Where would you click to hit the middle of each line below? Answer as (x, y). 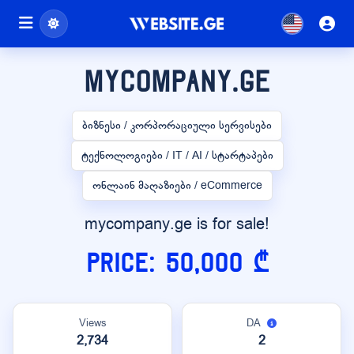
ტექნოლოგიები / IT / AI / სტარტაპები (177, 155)
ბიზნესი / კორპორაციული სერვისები (177, 125)
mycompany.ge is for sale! (177, 224)
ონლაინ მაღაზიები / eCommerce (177, 185)
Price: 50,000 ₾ (177, 263)
